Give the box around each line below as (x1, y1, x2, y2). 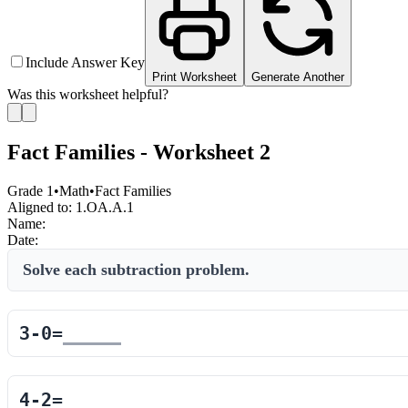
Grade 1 (7, 182, 54, 199)
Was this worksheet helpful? (7, 87, 168, 102)
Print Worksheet (152, 70, 237, 84)
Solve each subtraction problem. (23, 260, 250, 279)
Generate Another (251, 70, 344, 84)
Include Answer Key (25, 55, 145, 70)
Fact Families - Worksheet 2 (7, 139, 270, 164)
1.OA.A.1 (76, 199, 134, 215)
